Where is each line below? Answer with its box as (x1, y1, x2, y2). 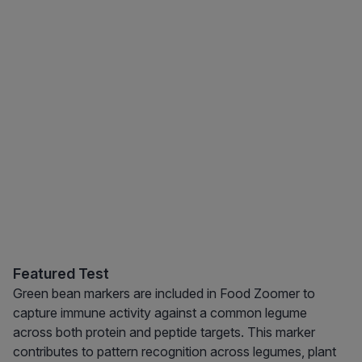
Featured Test (13, 265, 109, 283)
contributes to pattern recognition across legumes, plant (13, 343, 336, 360)
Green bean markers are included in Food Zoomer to (13, 285, 315, 302)
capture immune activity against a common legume (13, 305, 307, 322)
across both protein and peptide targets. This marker (13, 324, 315, 341)
